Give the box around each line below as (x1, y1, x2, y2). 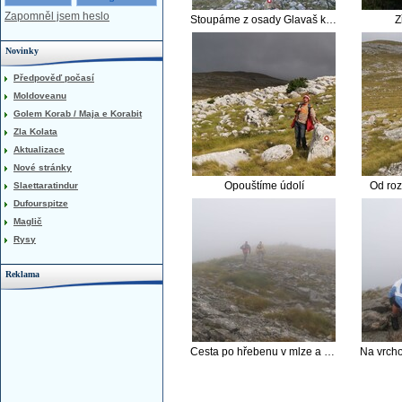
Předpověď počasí (13, 73, 94, 83)
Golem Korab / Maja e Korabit (13, 109, 142, 118)
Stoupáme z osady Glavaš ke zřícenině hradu (326, 13, 336, 27)
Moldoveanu (13, 91, 66, 100)
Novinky (5, 46, 39, 56)
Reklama (5, 269, 39, 279)
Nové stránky (13, 162, 72, 172)
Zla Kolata (13, 127, 57, 136)
